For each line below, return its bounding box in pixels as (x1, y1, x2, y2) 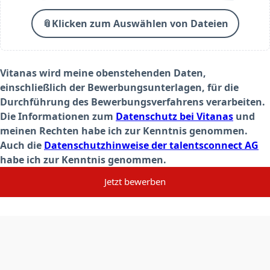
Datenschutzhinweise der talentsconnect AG (44, 138, 259, 152)
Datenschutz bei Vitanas (116, 109, 233, 123)
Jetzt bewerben (104, 175, 166, 188)
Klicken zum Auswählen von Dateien (51, 16, 228, 30)
